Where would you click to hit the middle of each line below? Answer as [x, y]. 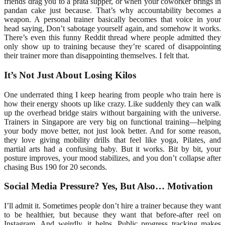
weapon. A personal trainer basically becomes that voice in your [113, 20]
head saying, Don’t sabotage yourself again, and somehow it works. [113, 29]
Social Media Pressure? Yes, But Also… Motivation [108, 186]
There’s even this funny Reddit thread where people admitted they [113, 38]
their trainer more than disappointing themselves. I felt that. [97, 56]
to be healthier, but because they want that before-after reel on [113, 215]
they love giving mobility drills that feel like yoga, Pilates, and [113, 140]
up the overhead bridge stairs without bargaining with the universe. [113, 113]
